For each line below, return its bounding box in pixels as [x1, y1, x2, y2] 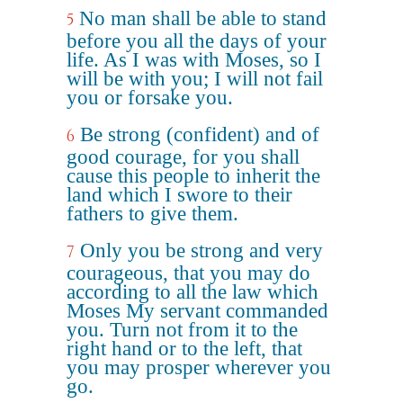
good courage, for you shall [67, 146, 300, 168]
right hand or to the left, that [67, 337, 302, 360]
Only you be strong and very [80, 239, 323, 262]
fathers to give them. [67, 202, 238, 225]
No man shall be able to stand [79, 7, 327, 30]
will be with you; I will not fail [67, 67, 323, 90]
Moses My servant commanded [67, 300, 328, 322]
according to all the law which [67, 281, 318, 303]
